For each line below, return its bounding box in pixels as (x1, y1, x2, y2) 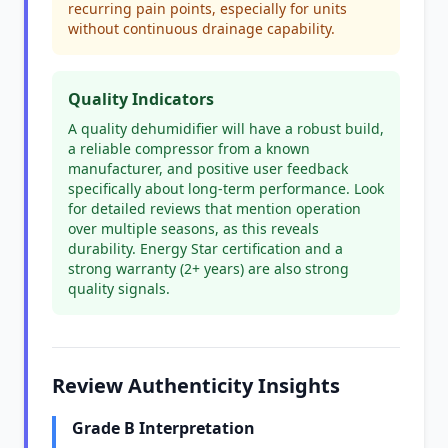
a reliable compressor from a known (68, 139, 310, 158)
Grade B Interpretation (72, 417, 255, 439)
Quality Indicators (68, 88, 214, 110)
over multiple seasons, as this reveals (68, 219, 319, 238)
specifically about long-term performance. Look (68, 179, 384, 198)
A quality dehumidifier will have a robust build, (68, 119, 384, 138)
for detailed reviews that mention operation (68, 199, 361, 218)
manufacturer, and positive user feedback (68, 159, 348, 178)
